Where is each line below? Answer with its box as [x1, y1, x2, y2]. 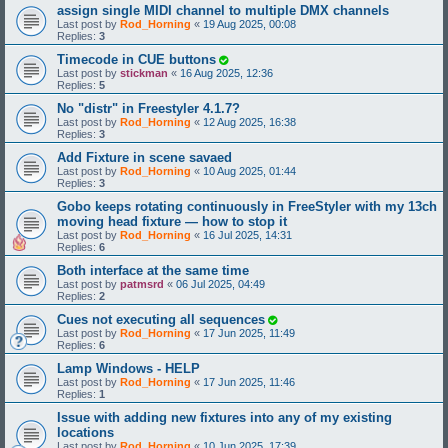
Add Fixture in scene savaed [57, 149, 232, 165]
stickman [120, 66, 168, 79]
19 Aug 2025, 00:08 [203, 17, 296, 30]
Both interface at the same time [57, 262, 249, 278]
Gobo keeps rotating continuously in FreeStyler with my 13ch [57, 198, 437, 214]
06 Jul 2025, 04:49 [176, 277, 265, 290]
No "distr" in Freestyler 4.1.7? [57, 100, 240, 116]
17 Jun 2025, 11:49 [203, 326, 295, 339]
